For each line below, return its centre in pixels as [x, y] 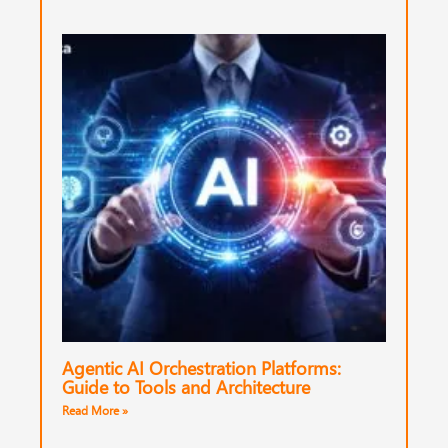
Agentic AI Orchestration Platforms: [201, 367]
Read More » [95, 410]
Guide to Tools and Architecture [186, 386]
